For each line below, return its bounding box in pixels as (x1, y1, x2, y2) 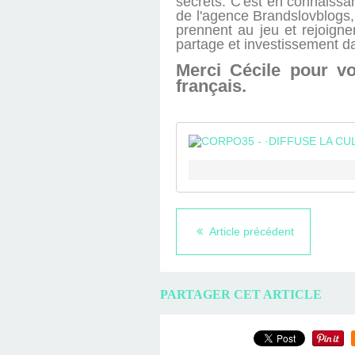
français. (176, 76, 251, 97)
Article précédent (207, 225, 294, 239)
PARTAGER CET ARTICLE (160, 287, 322, 303)
